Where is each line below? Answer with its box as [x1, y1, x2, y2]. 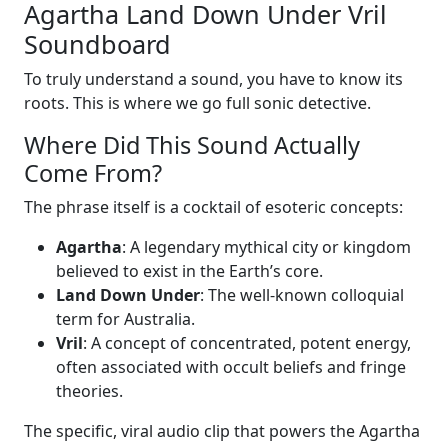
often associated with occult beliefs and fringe [56, 356, 406, 379]
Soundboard [24, 27, 171, 62]
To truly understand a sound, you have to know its [24, 68, 403, 91]
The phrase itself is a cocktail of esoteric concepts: [24, 196, 403, 219]
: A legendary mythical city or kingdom [122, 236, 411, 259]
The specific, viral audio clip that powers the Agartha [24, 420, 420, 443]
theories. [56, 380, 123, 403]
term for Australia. [56, 308, 195, 331]
